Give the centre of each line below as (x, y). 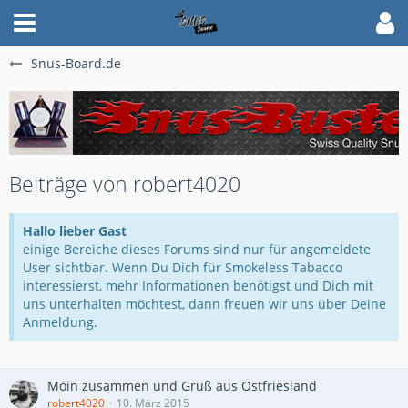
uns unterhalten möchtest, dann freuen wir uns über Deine (204, 304)
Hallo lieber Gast (75, 231)
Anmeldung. (60, 322)
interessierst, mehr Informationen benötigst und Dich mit (198, 286)
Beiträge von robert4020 (125, 184)
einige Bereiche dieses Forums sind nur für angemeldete (197, 249)
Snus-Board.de (76, 63)
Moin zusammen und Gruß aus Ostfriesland (182, 386)
